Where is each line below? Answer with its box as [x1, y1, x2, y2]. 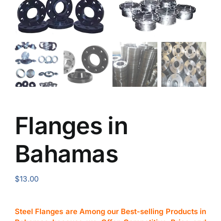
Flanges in [15, 110, 128, 140]
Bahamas [15, 139, 118, 168]
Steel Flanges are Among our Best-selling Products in [15, 206, 206, 216]
